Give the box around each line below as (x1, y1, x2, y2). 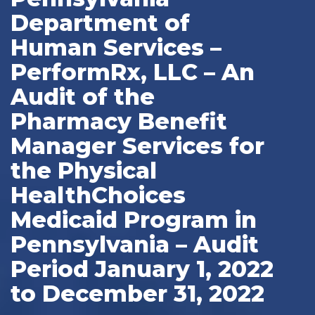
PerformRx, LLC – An (11, 58, 255, 86)
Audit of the (11, 82, 155, 110)
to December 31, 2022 (11, 279, 264, 307)
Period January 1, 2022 (11, 255, 274, 283)
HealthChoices (11, 181, 186, 209)
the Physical (11, 156, 157, 184)
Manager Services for (11, 131, 264, 160)
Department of (11, 8, 190, 37)
